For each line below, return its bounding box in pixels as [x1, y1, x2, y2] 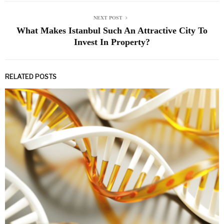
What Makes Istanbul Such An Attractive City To [16, 25, 207, 35]
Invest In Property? [74, 36, 150, 47]
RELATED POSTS [5, 72, 56, 80]
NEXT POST [93, 13, 122, 21]
